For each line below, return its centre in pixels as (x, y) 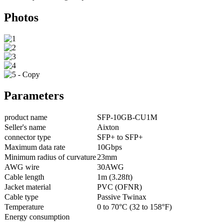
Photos (21, 17)
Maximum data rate (35, 147)
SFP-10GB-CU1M (127, 117)
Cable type (21, 197)
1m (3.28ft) (115, 177)
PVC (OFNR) (119, 187)
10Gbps (110, 147)
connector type (28, 137)
